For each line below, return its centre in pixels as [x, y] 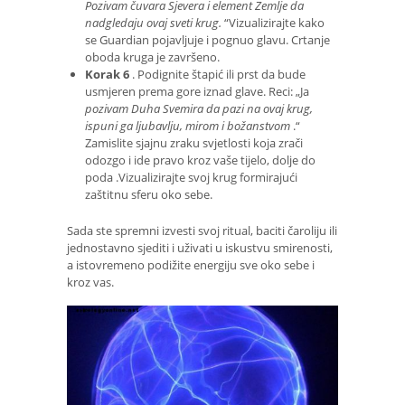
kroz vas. [90, 283]
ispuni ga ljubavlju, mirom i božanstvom [188, 126]
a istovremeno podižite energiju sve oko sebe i [191, 265]
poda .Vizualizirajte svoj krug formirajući [191, 178]
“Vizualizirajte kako [273, 23]
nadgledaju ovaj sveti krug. [153, 23]
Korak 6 [107, 75]
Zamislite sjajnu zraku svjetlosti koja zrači [194, 143]
